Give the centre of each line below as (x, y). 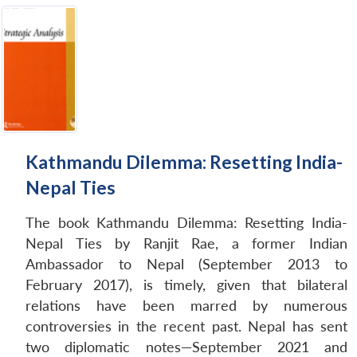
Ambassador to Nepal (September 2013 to (186, 264)
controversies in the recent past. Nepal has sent (186, 326)
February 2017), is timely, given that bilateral (186, 284)
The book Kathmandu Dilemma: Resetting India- (186, 222)
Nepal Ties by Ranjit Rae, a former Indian (186, 243)
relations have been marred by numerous (186, 305)
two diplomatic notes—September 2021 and (186, 347)
